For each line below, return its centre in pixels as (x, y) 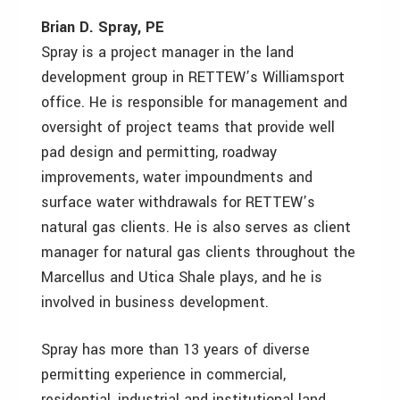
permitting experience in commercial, (163, 375)
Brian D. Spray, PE (103, 27)
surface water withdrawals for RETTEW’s (178, 202)
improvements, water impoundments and (177, 177)
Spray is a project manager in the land (167, 52)
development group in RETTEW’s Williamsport (193, 77)
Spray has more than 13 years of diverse (175, 350)
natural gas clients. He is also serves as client (196, 227)
